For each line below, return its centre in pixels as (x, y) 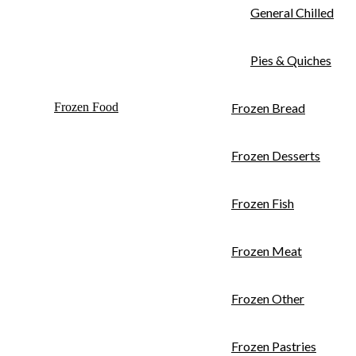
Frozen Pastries (274, 346)
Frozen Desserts (276, 155)
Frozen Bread (268, 107)
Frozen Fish (263, 203)
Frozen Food (86, 106)
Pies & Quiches (291, 60)
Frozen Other (268, 298)
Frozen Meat (267, 250)
